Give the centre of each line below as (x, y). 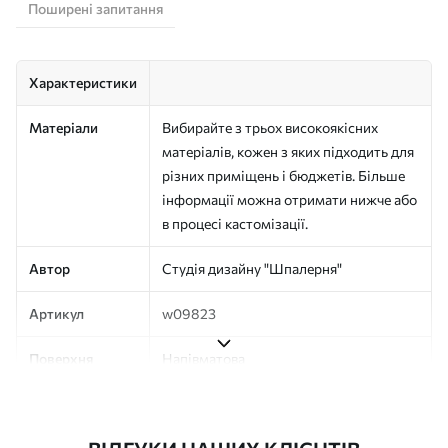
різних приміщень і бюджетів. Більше (283, 175)
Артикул (56, 313)
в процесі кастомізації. (235, 223)
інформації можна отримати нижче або (289, 199)
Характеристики (83, 82)
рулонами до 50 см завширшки (263, 427)
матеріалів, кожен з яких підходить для (288, 151)
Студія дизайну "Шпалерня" (252, 268)
